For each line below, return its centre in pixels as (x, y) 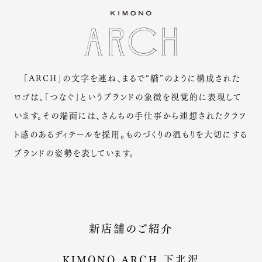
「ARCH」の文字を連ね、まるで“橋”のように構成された (127, 77)
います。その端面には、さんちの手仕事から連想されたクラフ (130, 114)
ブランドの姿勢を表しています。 (74, 152)
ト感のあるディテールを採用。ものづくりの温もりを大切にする (131, 133)
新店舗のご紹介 (131, 228)
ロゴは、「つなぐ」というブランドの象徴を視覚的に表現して (127, 96)
